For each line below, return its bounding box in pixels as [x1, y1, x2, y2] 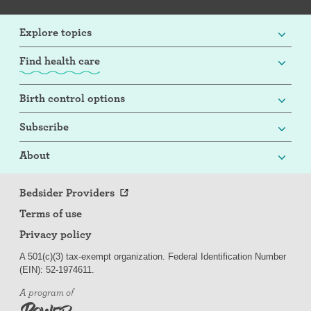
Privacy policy [19, 228, 92, 242]
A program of [19, 287, 74, 299]
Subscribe [19, 120, 69, 134]
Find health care [19, 54, 100, 68]
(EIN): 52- [19, 264, 58, 276]
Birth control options [19, 92, 125, 106]
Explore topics [19, 26, 92, 40]
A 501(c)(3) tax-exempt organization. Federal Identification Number [19, 251, 286, 262]
